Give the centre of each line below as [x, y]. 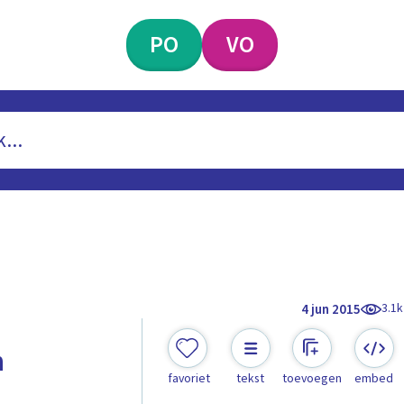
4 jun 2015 [331, 309]
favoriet [188, 379]
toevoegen [312, 379]
